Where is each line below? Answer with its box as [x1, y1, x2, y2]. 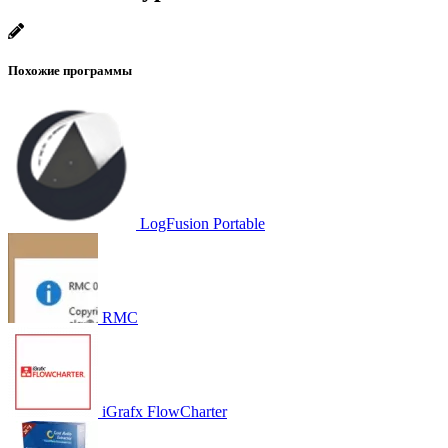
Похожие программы [8, 62, 132, 78]
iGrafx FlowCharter [102, 402, 227, 420]
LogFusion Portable [140, 214, 265, 232]
